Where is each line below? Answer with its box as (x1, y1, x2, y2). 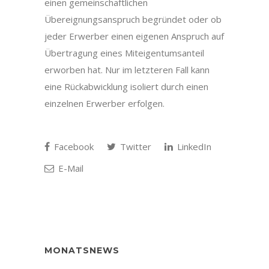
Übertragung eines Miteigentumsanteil (44, 47, 204, 59)
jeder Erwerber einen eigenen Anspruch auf (44, 30, 224, 42)
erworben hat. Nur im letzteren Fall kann (44, 64, 210, 76)
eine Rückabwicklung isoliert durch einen (44, 80, 208, 92)
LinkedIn (175, 141, 211, 153)
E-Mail (56, 162, 83, 174)
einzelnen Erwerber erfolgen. (44, 97, 165, 109)
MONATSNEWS (44, 245, 119, 256)
